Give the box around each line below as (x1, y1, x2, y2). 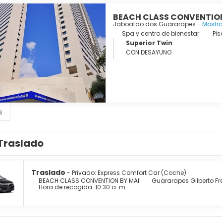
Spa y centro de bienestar (121, 29, 199, 38)
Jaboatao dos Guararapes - (113, 20, 202, 28)
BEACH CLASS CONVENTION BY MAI (39, 176, 139, 185)
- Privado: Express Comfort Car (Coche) (67, 168, 186, 177)
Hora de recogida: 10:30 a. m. (39, 183, 127, 191)
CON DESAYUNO (126, 48, 171, 56)
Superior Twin (126, 39, 172, 47)
